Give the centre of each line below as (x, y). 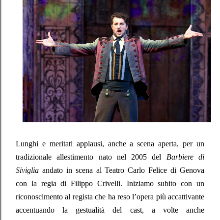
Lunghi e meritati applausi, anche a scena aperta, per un (110, 143)
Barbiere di (185, 157)
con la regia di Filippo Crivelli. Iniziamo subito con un (110, 183)
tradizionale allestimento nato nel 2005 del (91, 157)
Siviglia (29, 170)
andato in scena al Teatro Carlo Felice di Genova (123, 170)
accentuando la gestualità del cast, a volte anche (110, 210)
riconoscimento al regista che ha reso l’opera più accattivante (110, 196)
